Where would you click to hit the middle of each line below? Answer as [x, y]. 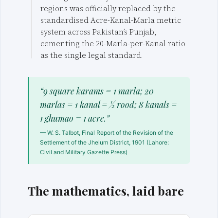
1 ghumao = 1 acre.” [75, 118]
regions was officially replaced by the [108, 9]
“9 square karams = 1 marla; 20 [97, 91]
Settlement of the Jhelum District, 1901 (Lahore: [105, 143]
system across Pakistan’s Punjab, [98, 32]
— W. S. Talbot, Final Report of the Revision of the [107, 133]
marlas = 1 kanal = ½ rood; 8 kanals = [109, 104]
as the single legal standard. [91, 55]
